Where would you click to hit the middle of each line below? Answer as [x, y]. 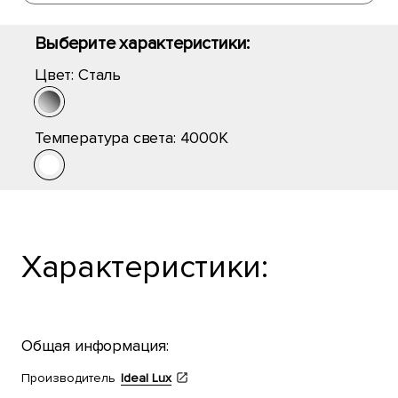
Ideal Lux [146, 378]
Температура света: [107, 138]
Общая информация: [95, 346]
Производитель [68, 378]
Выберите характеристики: [143, 44]
